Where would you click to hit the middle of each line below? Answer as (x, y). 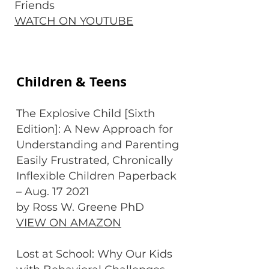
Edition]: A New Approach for (95, 129)
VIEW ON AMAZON (69, 223)
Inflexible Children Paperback (96, 176)
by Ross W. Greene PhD (80, 207)
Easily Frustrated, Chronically (95, 160)
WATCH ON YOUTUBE (74, 21)
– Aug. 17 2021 (53, 192)
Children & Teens (71, 81)
